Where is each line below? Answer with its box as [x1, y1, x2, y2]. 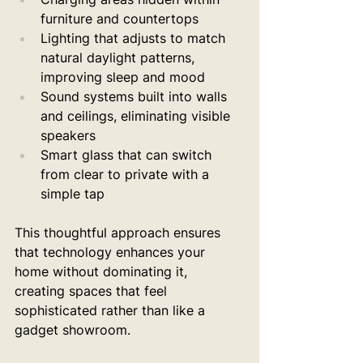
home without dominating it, [15, 263, 191, 280]
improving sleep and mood [41, 69, 205, 85]
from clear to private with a [41, 166, 213, 182]
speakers [41, 127, 96, 143]
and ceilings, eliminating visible [41, 108, 234, 124]
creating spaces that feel [15, 283, 171, 299]
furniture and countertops [41, 11, 199, 27]
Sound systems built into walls [41, 88, 231, 105]
